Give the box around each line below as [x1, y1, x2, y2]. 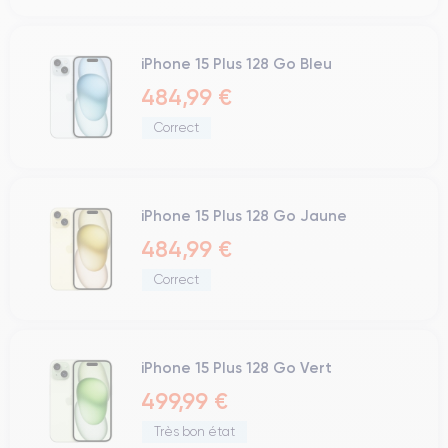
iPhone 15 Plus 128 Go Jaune [141, 206, 347, 225]
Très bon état [154, 424, 235, 439]
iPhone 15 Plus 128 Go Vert [141, 358, 332, 377]
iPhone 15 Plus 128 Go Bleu [141, 54, 332, 73]
